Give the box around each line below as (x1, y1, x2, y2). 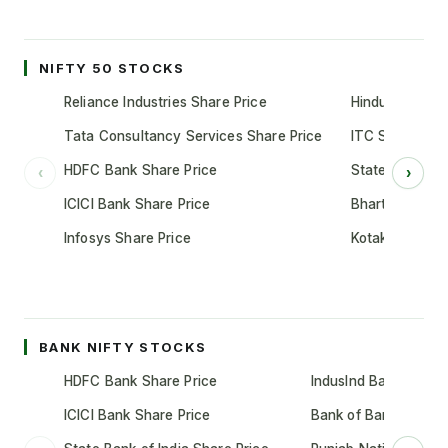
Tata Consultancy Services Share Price (64, 128, 323, 144)
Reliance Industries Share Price (64, 94, 267, 110)
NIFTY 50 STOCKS (39, 60, 185, 76)
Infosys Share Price (64, 230, 191, 246)
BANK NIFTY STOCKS (39, 339, 207, 355)
